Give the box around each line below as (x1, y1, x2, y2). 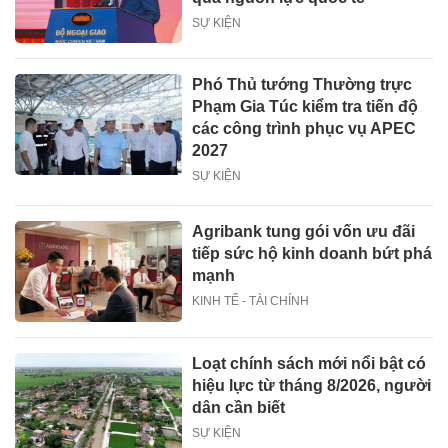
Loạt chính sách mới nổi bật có (192, 354, 427, 372)
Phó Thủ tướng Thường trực (192, 76, 413, 94)
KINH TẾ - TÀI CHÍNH (192, 294, 310, 309)
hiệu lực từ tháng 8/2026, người (192, 376, 432, 394)
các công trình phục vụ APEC (192, 120, 417, 138)
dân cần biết (192, 398, 286, 416)
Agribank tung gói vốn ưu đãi (192, 223, 416, 241)
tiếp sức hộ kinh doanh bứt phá (192, 245, 433, 263)
